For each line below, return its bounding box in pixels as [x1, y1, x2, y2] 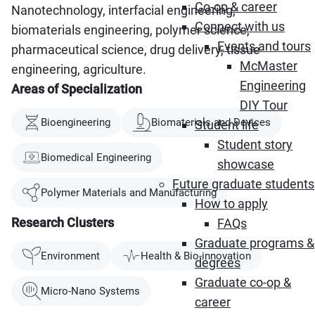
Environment [41, 250, 100, 262]
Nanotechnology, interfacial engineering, [11, 3, 236, 18]
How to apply [195, 196, 268, 211]
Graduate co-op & [195, 275, 291, 290]
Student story [217, 137, 292, 152]
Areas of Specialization [11, 82, 142, 96]
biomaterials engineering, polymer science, [11, 22, 250, 37]
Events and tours [217, 39, 311, 53]
